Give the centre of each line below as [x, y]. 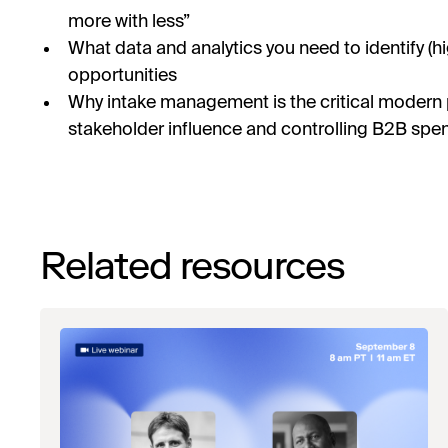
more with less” [129, 22]
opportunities [122, 76]
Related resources [192, 266]
